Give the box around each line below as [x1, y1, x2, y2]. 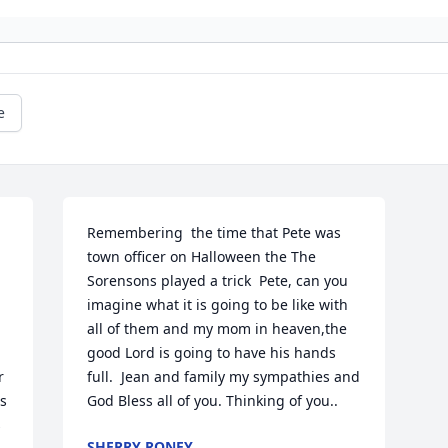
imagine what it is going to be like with [87, 295, 349, 314]
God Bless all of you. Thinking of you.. [87, 391, 339, 410]
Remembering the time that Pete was [87, 223, 342, 242]
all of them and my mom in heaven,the [87, 319, 348, 338]
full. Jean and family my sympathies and [87, 367, 361, 386]
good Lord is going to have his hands [87, 343, 337, 362]
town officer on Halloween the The [87, 247, 317, 266]
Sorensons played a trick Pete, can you [87, 271, 349, 290]
